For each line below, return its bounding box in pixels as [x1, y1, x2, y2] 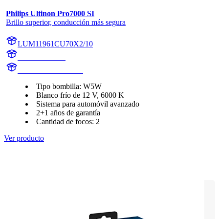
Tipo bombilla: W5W [36, 82, 102, 91]
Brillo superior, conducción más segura [6, 18, 126, 27]
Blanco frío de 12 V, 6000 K [36, 91, 124, 100]
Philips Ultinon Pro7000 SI [6, 9, 94, 18]
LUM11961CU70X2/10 [18, 40, 93, 48]
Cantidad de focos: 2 [36, 117, 100, 126]
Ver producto [4, 134, 44, 143]
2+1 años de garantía [36, 109, 100, 117]
